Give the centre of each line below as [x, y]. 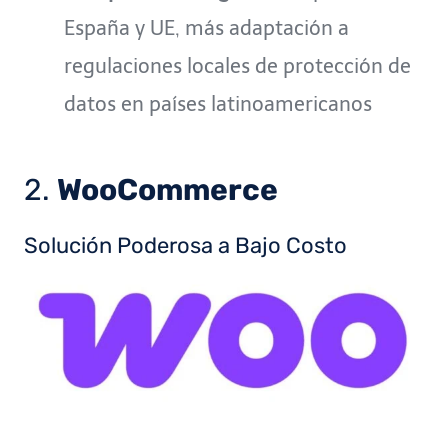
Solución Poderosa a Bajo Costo [185, 245]
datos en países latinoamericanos [218, 103]
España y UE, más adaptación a [206, 27]
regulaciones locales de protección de [237, 65]
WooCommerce [167, 189]
